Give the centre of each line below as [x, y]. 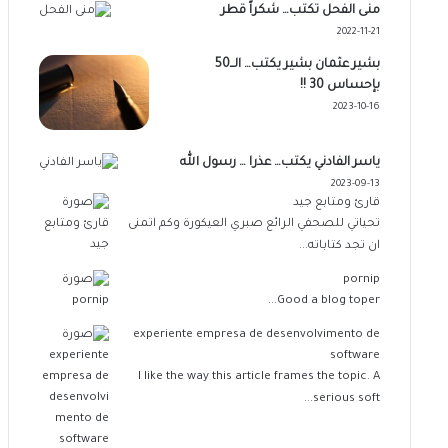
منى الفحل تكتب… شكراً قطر [300, 11]
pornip [361, 281]
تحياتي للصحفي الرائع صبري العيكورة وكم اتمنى [253, 225]
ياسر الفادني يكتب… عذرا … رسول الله [279, 163]
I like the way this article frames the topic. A [258, 378]
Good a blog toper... [328, 302]
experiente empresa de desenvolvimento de [256, 336]
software [354, 357]
